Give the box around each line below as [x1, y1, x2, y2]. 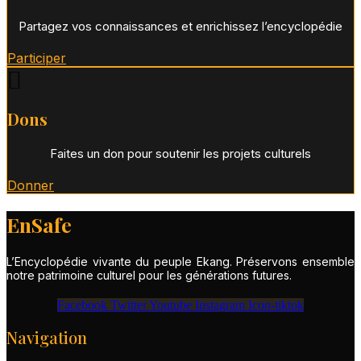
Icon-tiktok [248, 297, 304, 312]
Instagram [195, 297, 245, 312]
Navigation [6, 326, 87, 348]
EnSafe [6, 211, 72, 239]
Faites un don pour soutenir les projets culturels [50, 146, 311, 162]
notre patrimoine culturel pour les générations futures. [6, 268, 292, 282]
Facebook [57, 297, 107, 312]
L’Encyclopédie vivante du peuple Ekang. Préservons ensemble [6, 254, 355, 268]
